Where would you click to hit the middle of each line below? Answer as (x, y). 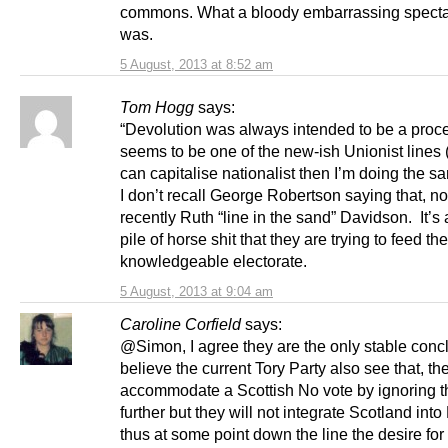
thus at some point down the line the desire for (282, 434)
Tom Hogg (157, 107)
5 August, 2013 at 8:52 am (196, 65)
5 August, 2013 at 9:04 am (196, 292)
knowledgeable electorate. (213, 261)
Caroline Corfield (180, 324)
